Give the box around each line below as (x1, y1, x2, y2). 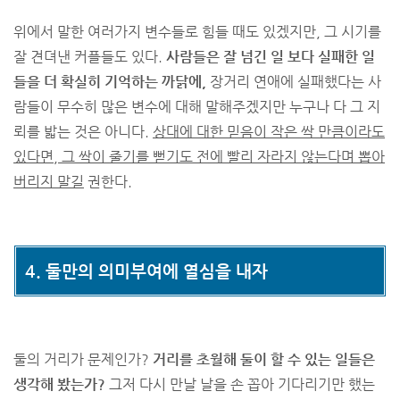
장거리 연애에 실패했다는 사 (206, 73, 381, 90)
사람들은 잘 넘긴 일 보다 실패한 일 (166, 48, 375, 65)
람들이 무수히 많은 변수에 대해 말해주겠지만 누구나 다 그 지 (13, 98, 380, 115)
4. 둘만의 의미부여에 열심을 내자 (25, 262, 268, 280)
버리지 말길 (13, 173, 84, 190)
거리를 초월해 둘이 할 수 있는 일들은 (153, 351, 375, 368)
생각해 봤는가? (13, 376, 105, 393)
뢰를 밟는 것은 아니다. (13, 123, 153, 140)
